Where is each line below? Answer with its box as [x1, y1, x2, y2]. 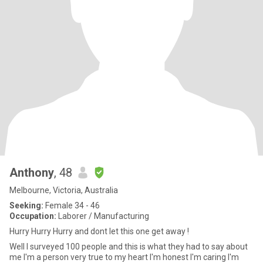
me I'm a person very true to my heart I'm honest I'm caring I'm [9, 252, 239, 262]
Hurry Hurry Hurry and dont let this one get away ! [9, 227, 189, 236]
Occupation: [9, 211, 56, 221]
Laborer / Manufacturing [56, 211, 149, 221]
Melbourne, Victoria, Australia [9, 186, 118, 195]
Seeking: [9, 201, 43, 210]
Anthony [9, 166, 54, 180]
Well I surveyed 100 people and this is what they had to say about [9, 242, 248, 251]
